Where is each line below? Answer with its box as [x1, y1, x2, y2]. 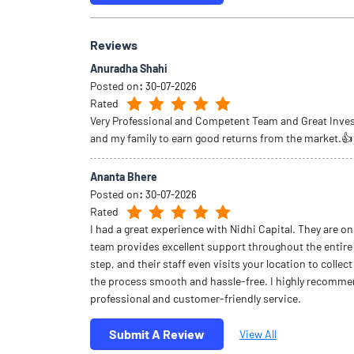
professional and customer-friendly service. [90, 291, 301, 305]
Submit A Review [109, 326, 205, 341]
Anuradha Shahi [90, 61, 168, 75]
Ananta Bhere [90, 169, 157, 183]
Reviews [90, 36, 137, 52]
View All [239, 327, 277, 341]
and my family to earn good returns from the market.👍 [90, 130, 352, 145]
